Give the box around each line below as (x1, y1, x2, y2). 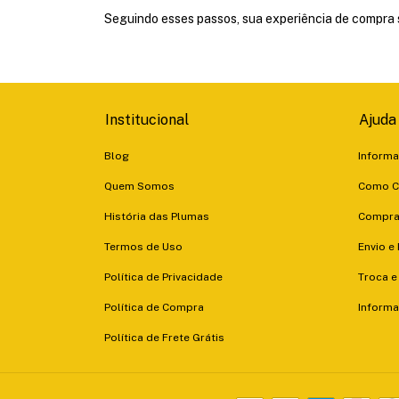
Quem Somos (104, 180, 175, 193)
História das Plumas (104, 210, 209, 224)
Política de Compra (104, 301, 204, 314)
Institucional (105, 111, 189, 129)
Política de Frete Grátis (104, 331, 224, 345)
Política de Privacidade (104, 271, 223, 284)
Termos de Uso (104, 240, 183, 254)
